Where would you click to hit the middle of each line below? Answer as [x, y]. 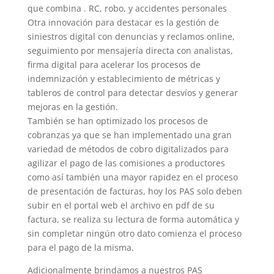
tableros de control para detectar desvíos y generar [132, 93]
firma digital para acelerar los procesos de [114, 65]
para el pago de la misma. [80, 248]
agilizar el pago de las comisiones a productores [126, 163]
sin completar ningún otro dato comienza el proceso [134, 234]
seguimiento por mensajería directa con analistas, [130, 51]
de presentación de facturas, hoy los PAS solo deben [135, 191]
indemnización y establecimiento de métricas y [124, 79]
